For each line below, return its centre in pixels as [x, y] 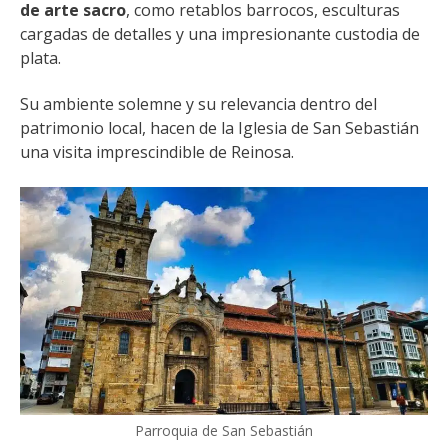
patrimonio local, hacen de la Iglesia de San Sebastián [219, 128]
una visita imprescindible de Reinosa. [157, 152]
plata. [40, 57]
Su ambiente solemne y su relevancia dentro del [198, 104]
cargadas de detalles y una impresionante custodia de [220, 33]
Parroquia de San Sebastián [224, 431]
